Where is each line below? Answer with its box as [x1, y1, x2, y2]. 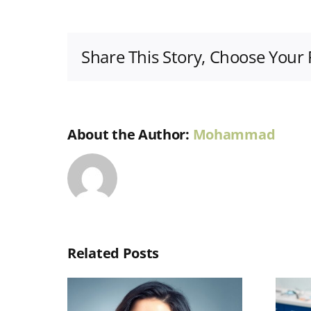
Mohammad [192, 125, 276, 144]
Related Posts [67, 244, 160, 263]
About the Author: [67, 125, 193, 144]
